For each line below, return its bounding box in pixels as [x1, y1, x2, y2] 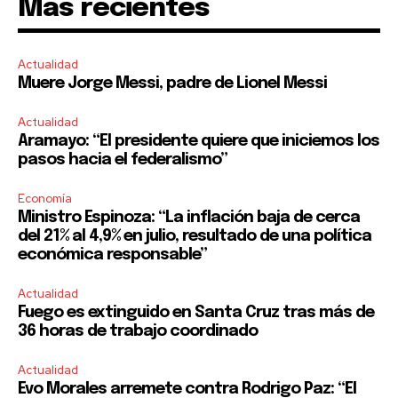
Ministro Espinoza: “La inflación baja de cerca [18, 210, 360, 227]
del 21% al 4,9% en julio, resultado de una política [18, 228, 371, 245]
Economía [18, 191, 72, 207]
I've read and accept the [39, 69, 168, 85]
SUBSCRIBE [164, 22, 234, 38]
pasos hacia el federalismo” [18, 152, 227, 169]
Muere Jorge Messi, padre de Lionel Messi [18, 76, 327, 92]
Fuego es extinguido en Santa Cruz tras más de [18, 305, 374, 322]
